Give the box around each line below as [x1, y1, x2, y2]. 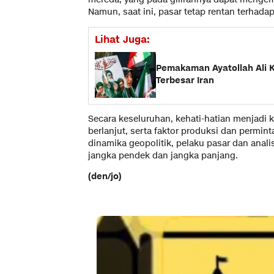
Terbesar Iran [156, 75, 214, 87]
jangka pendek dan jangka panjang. [88, 149, 238, 161]
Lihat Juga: [95, 32, 150, 46]
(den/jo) [88, 170, 122, 182]
